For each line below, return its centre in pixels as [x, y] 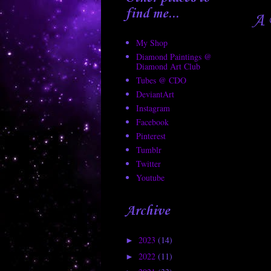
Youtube [150, 178]
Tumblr [149, 150]
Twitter [148, 164]
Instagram [153, 108]
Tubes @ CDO [161, 80]
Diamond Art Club [168, 67]
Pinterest [151, 136]
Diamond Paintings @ [174, 57]
